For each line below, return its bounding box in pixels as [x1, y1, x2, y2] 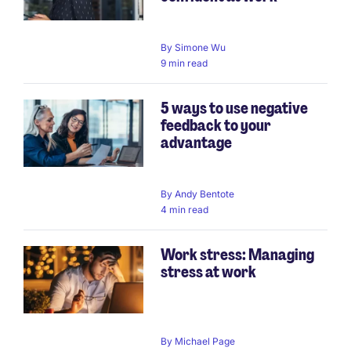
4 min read [161, 204, 208, 216]
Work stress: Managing [161, 244, 314, 266]
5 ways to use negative [161, 98, 308, 119]
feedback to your [161, 115, 271, 136]
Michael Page [175, 335, 235, 347]
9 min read [161, 57, 208, 70]
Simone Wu [175, 42, 226, 54]
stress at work [161, 262, 256, 283]
